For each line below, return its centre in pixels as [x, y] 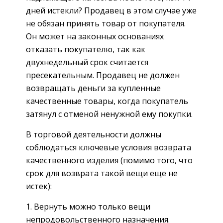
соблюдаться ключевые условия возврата [109, 147]
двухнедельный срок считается [87, 62]
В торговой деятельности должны [94, 134]
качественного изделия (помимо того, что [109, 160]
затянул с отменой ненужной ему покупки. [109, 114]
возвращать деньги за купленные [93, 88]
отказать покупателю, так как [86, 49]
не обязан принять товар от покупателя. [106, 23]
